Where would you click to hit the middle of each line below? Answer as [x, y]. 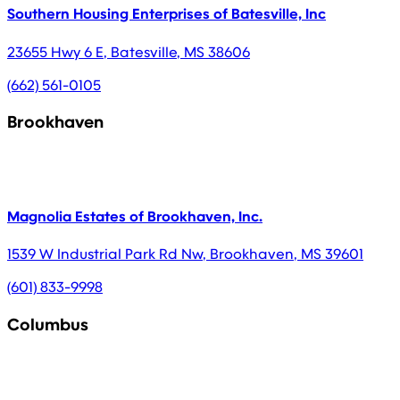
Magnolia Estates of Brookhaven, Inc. [135, 217]
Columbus [48, 325]
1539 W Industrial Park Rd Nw [105, 254]
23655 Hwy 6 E [55, 52]
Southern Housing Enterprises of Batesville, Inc [167, 14]
